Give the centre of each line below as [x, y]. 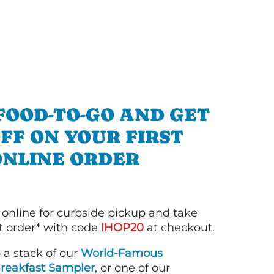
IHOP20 [122, 228]
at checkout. [179, 228]
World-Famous [122, 253]
